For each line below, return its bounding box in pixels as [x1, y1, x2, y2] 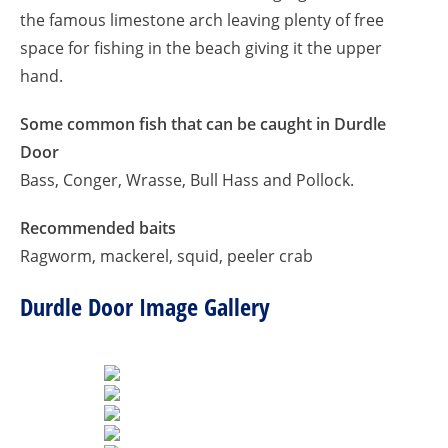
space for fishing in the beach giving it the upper [20, 37, 382, 59]
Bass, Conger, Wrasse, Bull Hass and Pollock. [20, 169, 354, 191]
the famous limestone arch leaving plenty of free [20, 9, 384, 31]
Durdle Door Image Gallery [20, 290, 270, 323]
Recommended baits [20, 217, 176, 239]
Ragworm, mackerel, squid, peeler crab [20, 245, 313, 267]
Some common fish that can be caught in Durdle [20, 113, 386, 135]
